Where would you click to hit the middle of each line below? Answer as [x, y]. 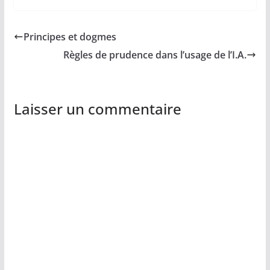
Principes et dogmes [70, 37]
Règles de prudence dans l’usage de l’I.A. [155, 55]
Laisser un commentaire [97, 109]
